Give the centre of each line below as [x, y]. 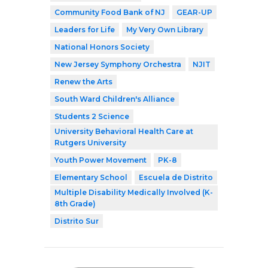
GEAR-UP [194, 12]
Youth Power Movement [100, 160]
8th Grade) [75, 203]
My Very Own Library [165, 29]
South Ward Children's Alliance [115, 99]
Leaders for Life [85, 29]
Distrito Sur [77, 221]
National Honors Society [102, 47]
